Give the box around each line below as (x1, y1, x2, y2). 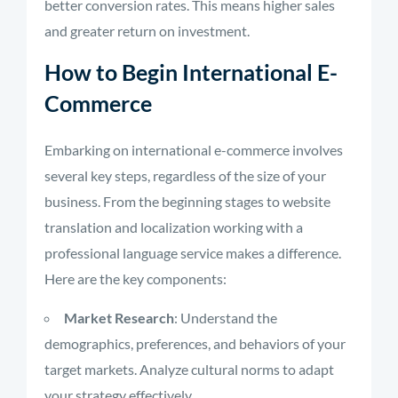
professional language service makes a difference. (44, 244, 341, 261)
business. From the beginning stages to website (44, 193, 330, 210)
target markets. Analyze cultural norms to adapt (44, 361, 334, 378)
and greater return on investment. (44, 22, 250, 39)
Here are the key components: (44, 270, 227, 287)
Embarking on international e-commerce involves (44, 141, 343, 158)
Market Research (64, 309, 174, 326)
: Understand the (174, 309, 277, 326)
